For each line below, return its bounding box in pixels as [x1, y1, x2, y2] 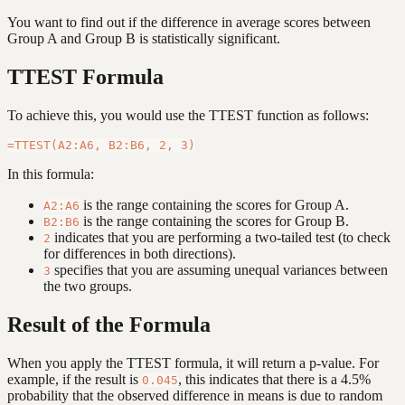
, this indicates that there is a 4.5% [178, 371, 371, 387]
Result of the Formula [7, 312, 211, 336]
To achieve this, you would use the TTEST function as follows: [7, 107, 369, 123]
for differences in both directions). [43, 245, 236, 261]
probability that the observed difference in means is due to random [7, 387, 382, 403]
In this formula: [7, 165, 94, 182]
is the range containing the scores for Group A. [80, 196, 349, 212]
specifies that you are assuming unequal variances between [51, 261, 388, 278]
